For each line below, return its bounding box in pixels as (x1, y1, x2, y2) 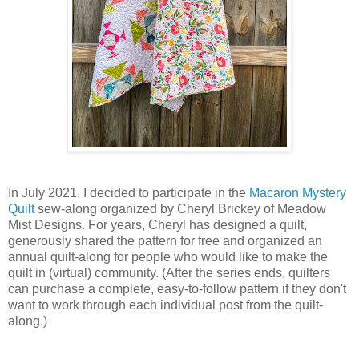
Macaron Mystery (249, 185, 346, 200)
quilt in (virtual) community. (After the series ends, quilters (8, 265, 330, 280)
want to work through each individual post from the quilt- (8, 297, 323, 312)
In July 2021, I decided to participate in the (8, 185, 249, 200)
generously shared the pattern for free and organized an (8, 233, 322, 248)
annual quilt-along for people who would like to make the (8, 249, 328, 264)
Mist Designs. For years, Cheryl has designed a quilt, (8, 217, 307, 232)
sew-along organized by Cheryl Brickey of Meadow (34, 201, 326, 216)
